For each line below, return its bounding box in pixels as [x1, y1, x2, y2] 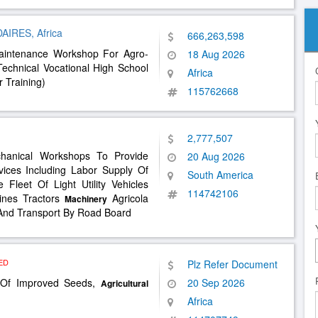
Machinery [64, 192, 107, 205]
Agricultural [101, 277, 148, 290]
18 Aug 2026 [187, 47, 245, 61]
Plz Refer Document [187, 257, 278, 271]
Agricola [106, 191, 148, 205]
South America [187, 168, 253, 182]
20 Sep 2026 [187, 275, 245, 290]
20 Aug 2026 [187, 149, 245, 163]
